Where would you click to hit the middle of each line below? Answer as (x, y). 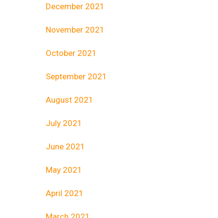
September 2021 (76, 77)
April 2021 (65, 193)
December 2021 (75, 7)
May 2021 (64, 170)
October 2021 (71, 53)
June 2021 (65, 147)
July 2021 (64, 123)
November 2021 (75, 30)
